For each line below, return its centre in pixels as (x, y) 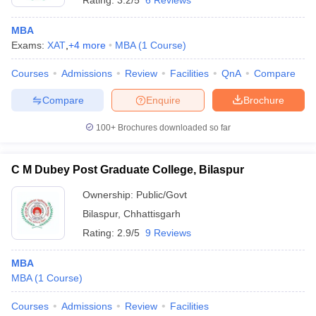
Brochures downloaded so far (173, 128)
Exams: (29, 45)
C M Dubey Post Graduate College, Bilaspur (128, 170)
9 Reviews (168, 233)
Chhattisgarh (152, 214)
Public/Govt (162, 195)
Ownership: (109, 195)
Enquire (163, 100)
